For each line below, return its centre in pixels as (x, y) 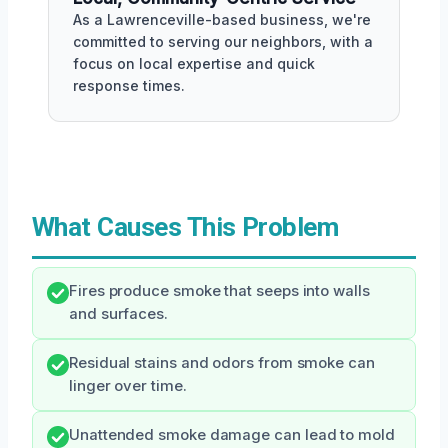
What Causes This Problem (185, 226)
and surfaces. (118, 313)
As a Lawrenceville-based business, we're (222, 19)
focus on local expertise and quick (194, 63)
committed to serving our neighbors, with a (223, 41)
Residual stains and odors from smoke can (222, 362)
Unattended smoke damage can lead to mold (232, 434)
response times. (129, 85)
